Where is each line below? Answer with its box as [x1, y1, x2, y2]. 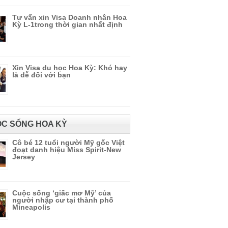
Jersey [12, 153, 35, 161]
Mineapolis [12, 203, 50, 211]
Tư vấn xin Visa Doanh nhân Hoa [12, 13, 127, 21]
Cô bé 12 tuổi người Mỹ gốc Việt [12, 138, 125, 147]
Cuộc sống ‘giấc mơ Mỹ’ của [12, 189, 111, 197]
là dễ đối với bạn [12, 71, 71, 79]
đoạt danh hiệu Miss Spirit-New [12, 146, 121, 154]
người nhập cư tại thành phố [12, 196, 113, 204]
